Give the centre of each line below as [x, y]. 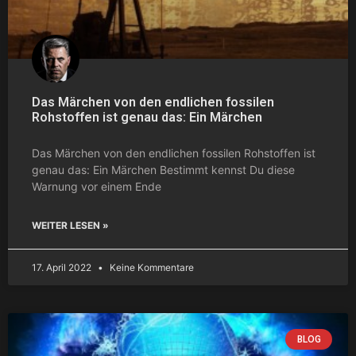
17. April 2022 [63, 267]
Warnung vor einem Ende [97, 186]
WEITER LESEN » [70, 225]
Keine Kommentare [151, 267]
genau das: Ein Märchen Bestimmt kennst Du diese [163, 169]
